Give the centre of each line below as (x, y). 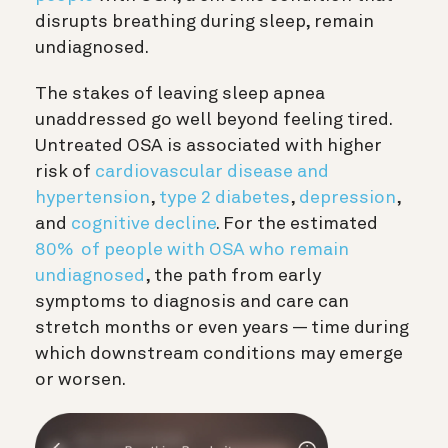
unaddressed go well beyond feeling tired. (213, 119)
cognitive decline (143, 223)
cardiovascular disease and (212, 171)
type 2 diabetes (224, 197)
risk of (63, 171)
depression (347, 197)
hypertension (92, 197)
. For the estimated (297, 223)
